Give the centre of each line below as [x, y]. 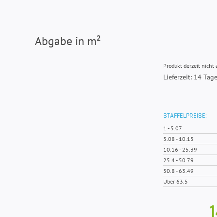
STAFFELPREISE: [185, 116]
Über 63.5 [176, 181]
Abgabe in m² [68, 41]
